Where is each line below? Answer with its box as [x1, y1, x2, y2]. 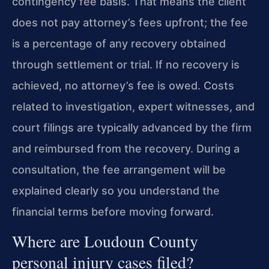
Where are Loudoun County [12, 230, 198, 253]
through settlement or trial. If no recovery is [12, 58, 240, 71]
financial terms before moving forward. [12, 205, 214, 219]
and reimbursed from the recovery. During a [12, 142, 240, 156]
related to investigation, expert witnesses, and [12, 100, 255, 113]
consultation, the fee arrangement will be [12, 163, 226, 177]
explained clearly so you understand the [12, 184, 220, 198]
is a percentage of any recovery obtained [12, 37, 226, 50]
